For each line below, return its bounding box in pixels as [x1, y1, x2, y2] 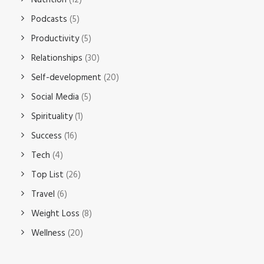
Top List [31, 168, 64, 182]
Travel [31, 187, 55, 202]
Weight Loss [31, 207, 80, 221]
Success [31, 129, 62, 143]
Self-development [31, 71, 101, 85]
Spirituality [31, 110, 72, 124]
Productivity [31, 32, 79, 46]
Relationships [31, 51, 82, 65]
